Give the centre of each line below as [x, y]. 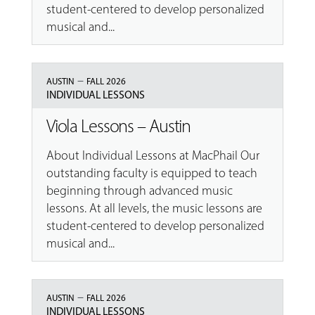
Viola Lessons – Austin [118, 127]
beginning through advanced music [139, 191]
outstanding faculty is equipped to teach [152, 173]
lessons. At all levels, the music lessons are [154, 208]
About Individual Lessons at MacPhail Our [153, 156]
